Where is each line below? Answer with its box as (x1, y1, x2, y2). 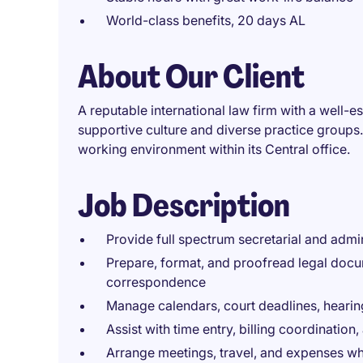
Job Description (78, 184, 290, 226)
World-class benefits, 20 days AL (106, 12, 305, 28)
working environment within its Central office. (78, 141, 350, 157)
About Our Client (78, 55, 305, 97)
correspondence (106, 274, 206, 290)
